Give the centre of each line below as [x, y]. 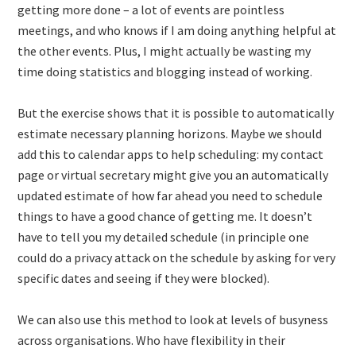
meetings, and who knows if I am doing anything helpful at [177, 30]
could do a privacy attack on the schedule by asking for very [177, 257]
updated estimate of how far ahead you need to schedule [170, 195]
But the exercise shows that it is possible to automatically [176, 112]
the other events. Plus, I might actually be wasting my [164, 50]
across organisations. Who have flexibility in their [152, 340]
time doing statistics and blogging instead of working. [165, 71]
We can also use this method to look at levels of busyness [173, 319]
